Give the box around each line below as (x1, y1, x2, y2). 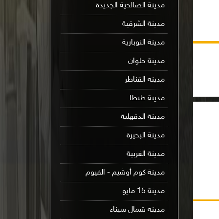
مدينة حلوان (128, 57, 165, 66)
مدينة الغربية (126, 150, 165, 159)
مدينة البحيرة (126, 131, 165, 140)
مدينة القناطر (124, 75, 165, 85)
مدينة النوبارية (122, 38, 165, 47)
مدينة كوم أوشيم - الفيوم (85, 168, 165, 177)
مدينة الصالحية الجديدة (95, 1, 165, 10)
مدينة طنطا (129, 94, 165, 103)
